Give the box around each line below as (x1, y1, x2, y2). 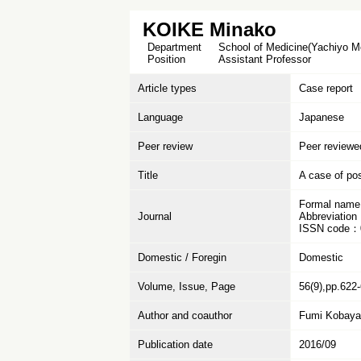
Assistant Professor (218, 53, 311, 65)
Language (138, 111, 183, 123)
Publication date (138, 338, 213, 351)
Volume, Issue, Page (138, 280, 235, 293)
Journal (138, 210, 172, 222)
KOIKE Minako (143, 19, 276, 40)
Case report (299, 82, 353, 94)
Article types (138, 82, 197, 94)
